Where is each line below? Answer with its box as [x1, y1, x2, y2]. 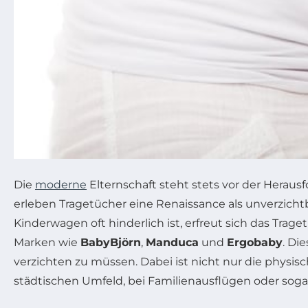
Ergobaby [227, 235, 283, 249]
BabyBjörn [80, 235, 141, 249]
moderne [35, 177, 87, 191]
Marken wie [14, 235, 80, 249]
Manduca [146, 235, 199, 249]
